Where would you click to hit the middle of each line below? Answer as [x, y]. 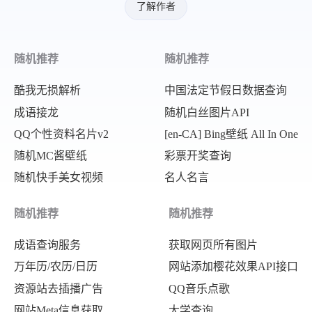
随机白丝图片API [207, 112]
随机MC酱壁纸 [50, 155]
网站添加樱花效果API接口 [233, 267]
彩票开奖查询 [198, 155]
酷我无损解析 [47, 91]
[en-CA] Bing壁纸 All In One [231, 134]
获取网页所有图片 [213, 245]
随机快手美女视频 [58, 178]
